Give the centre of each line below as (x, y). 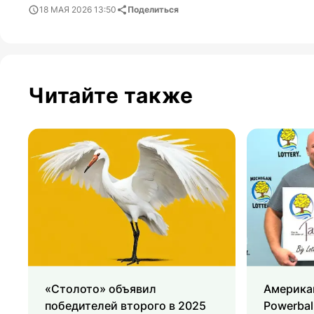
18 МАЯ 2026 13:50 (78, 10)
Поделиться (153, 10)
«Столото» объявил (101, 289)
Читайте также (111, 96)
